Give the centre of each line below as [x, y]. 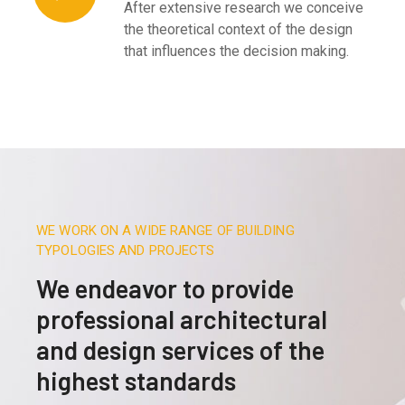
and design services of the [181, 349]
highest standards [137, 380]
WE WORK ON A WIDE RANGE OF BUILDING [165, 230]
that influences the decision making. [237, 51]
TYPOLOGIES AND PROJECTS [126, 250]
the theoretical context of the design [239, 29]
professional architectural [182, 319]
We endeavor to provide [165, 288]
